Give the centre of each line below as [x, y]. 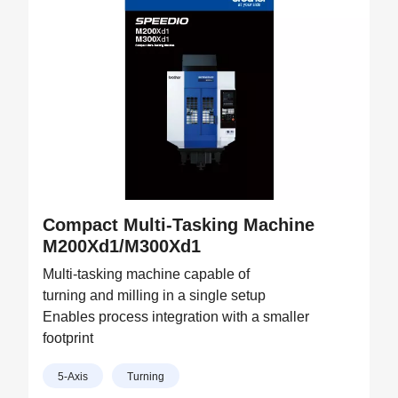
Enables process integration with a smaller [176, 317]
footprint [68, 338]
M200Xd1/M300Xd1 [122, 246]
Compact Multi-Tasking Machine [179, 225]
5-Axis [73, 377]
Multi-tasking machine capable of [146, 274]
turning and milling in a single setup [154, 295]
